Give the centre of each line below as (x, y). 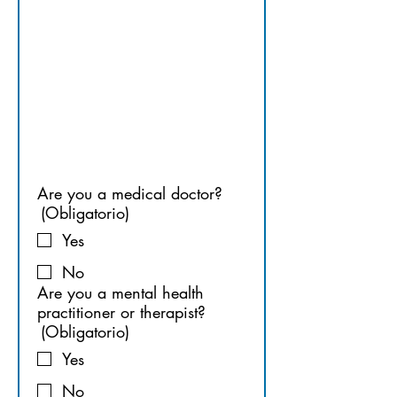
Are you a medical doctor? (130, 193)
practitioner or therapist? (121, 312)
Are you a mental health (121, 292)
